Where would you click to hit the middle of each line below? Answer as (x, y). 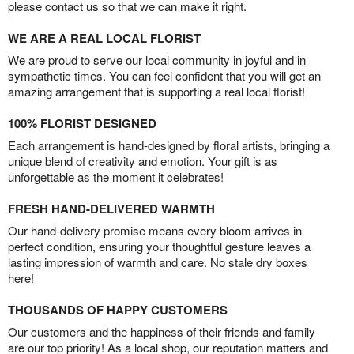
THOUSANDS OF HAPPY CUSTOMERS (118, 310)
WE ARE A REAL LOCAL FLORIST (104, 38)
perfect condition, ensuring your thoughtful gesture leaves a (159, 247)
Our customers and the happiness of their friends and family (162, 332)
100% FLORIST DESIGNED (82, 124)
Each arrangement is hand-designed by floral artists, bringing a (169, 145)
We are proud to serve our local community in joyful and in (157, 60)
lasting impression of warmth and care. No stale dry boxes (158, 262)
